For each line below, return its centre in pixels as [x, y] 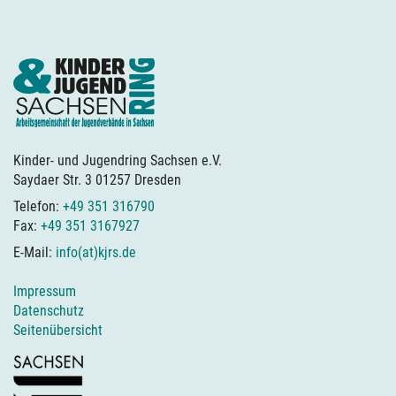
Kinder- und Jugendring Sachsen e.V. [118, 161]
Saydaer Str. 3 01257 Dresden [97, 180]
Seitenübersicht [58, 330]
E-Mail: [34, 253]
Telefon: [38, 207]
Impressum [45, 291]
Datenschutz [49, 310]
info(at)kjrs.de [96, 253]
